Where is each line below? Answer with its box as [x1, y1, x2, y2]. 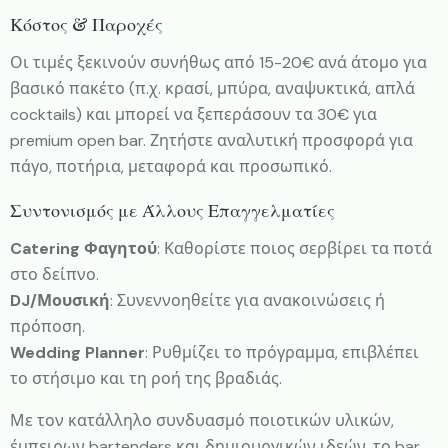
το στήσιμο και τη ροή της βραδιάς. [10, 367, 282, 389]
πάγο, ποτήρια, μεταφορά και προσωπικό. [10, 155, 332, 177]
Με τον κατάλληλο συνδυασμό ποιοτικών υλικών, [10, 409, 394, 431]
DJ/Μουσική [10, 289, 110, 311]
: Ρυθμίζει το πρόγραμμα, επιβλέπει [145, 341, 419, 363]
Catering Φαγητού [10, 237, 157, 259]
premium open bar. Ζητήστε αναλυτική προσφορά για [10, 129, 413, 151]
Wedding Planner [10, 341, 145, 363]
